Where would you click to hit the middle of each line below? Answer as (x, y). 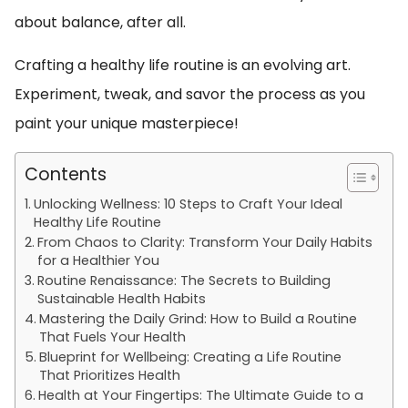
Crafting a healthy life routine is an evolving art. (183, 65)
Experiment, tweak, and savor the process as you (190, 94)
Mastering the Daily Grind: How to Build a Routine (198, 319)
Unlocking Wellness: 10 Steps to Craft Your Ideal (188, 204)
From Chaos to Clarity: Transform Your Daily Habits (204, 242)
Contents (66, 174)
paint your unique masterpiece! (127, 123)
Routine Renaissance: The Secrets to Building (184, 280)
